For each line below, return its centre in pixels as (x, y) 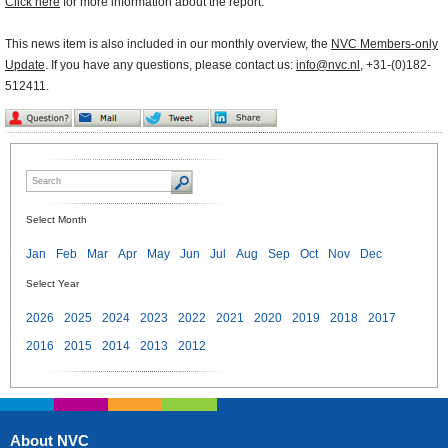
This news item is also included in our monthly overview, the (168, 44)
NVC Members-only (384, 44)
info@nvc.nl (328, 65)
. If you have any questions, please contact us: (170, 65)
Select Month (56, 220)
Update (25, 65)
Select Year (52, 284)
